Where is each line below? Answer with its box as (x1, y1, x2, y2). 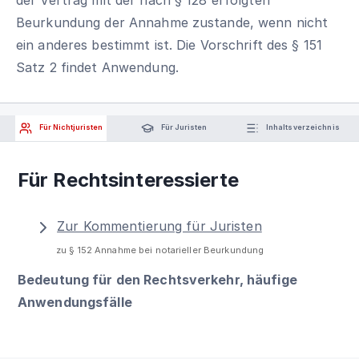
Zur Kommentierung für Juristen (57, 218, 262, 234)
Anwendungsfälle (18, 293, 132, 310)
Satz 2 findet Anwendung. (16, 58, 179, 75)
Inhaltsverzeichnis (264, 123, 340, 132)
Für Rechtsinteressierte (18, 168, 239, 192)
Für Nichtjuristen (38, 123, 103, 132)
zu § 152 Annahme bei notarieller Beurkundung (56, 244, 264, 256)
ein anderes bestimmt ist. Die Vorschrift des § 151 (16, 36, 322, 53)
